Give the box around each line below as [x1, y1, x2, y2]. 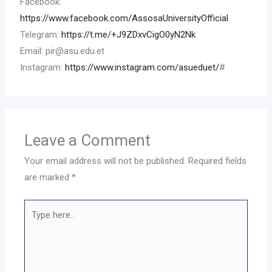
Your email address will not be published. [24, 155, 186, 167]
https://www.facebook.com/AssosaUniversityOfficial [20, 13, 229, 24]
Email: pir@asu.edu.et [20, 46, 105, 57]
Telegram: [20, 29, 62, 41]
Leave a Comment [24, 131, 151, 150]
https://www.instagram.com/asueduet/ [65, 62, 220, 73]
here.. [24, 217, 46, 229]
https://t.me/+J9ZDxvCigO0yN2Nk [61, 29, 196, 41]
